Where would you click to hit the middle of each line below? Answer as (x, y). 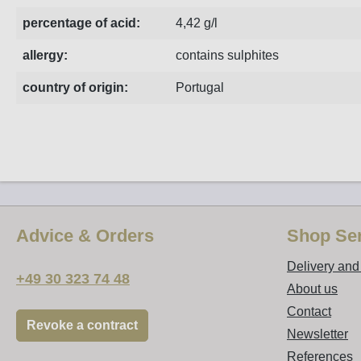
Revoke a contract (82, 325)
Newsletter (317, 334)
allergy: (45, 55)
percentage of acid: (81, 23)
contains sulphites (227, 55)
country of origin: (75, 87)
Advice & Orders (85, 236)
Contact (309, 311)
